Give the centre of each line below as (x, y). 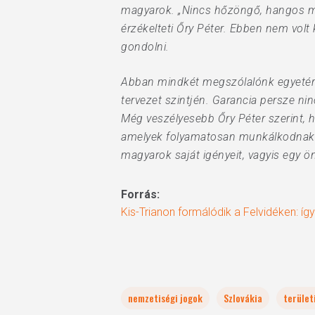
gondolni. (145, 47)
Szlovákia (243, 298)
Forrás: (140, 194)
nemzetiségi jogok (165, 298)
